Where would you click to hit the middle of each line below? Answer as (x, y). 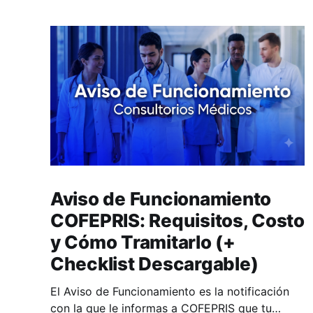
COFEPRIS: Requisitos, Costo (177, 220)
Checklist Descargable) (154, 263)
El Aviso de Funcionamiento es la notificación (170, 291)
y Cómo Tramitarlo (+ (143, 242)
